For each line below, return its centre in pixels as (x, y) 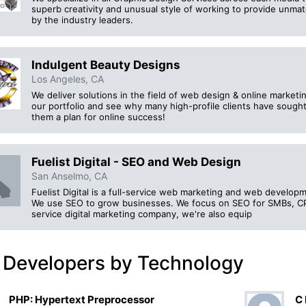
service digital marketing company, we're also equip (142, 214)
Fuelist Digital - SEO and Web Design (136, 162)
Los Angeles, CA (68, 79)
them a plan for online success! (98, 116)
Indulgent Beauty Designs (106, 65)
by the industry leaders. (82, 19)
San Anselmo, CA (69, 176)
